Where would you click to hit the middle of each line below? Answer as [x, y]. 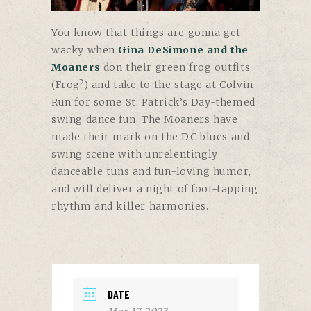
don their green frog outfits [175, 67]
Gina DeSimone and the [183, 50]
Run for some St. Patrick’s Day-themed [153, 102]
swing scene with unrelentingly [135, 154]
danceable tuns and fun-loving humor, [151, 171]
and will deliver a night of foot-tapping [155, 188]
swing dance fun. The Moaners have [145, 119]
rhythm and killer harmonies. [130, 206]
